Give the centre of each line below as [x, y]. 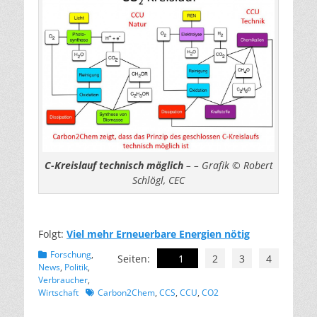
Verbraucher [63, 279]
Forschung [71, 254]
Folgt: [52, 234]
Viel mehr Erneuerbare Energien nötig [158, 234]
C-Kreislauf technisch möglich [114, 165]
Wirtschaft [58, 292]
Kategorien [59, 253]
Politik [76, 267]
